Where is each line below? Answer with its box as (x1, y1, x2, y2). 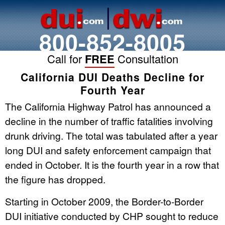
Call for (47, 51, 85, 66)
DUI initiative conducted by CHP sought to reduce (5, 209, 218, 222)
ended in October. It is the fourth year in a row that (5, 158, 219, 171)
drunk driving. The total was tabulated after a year (5, 129, 217, 142)
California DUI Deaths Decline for (21, 69, 204, 84)
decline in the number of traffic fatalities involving (5, 114, 213, 128)
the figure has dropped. (5, 172, 105, 186)
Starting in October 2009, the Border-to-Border (5, 194, 203, 208)
